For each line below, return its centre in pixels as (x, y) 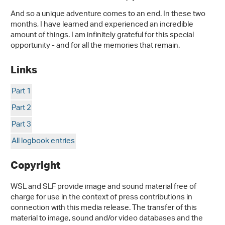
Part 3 (21, 125)
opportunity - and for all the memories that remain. (95, 46)
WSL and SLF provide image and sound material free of (103, 187)
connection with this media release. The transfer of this (104, 208)
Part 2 (21, 108)
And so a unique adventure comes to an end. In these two (108, 15)
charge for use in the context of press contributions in (101, 198)
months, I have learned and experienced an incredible (102, 25)
